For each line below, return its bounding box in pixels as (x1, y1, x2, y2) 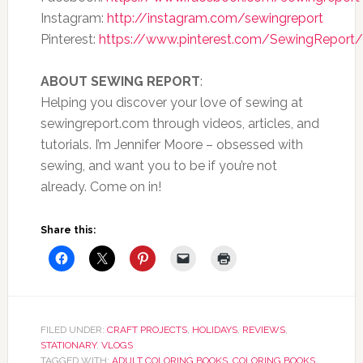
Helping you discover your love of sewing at (40, 95, 303, 110)
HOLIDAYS (191, 324, 237, 335)
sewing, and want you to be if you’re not (40, 158, 277, 173)
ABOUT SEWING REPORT (40, 74, 200, 89)
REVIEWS (241, 324, 285, 335)
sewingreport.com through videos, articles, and (40, 116, 319, 131)
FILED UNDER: (40, 324, 107, 335)
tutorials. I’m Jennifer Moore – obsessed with (40, 137, 303, 152)
